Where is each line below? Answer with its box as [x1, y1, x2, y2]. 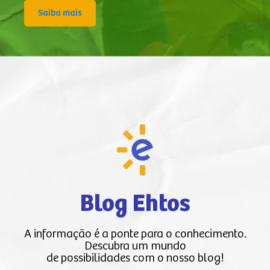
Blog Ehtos [80, 190, 190, 218]
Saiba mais [38, 7, 82, 18]
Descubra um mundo [84, 239, 186, 253]
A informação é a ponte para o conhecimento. [24, 227, 246, 241]
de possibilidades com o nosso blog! [46, 251, 224, 265]
